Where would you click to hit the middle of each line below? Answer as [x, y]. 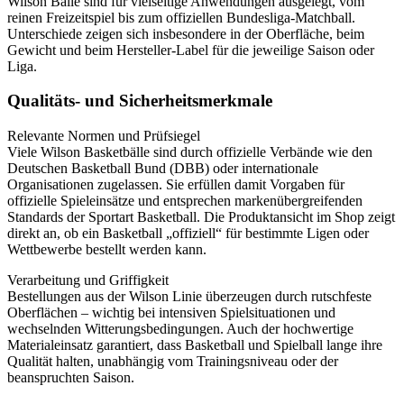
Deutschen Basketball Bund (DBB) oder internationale [163, 168]
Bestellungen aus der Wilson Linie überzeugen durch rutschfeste [189, 296]
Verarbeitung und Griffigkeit [88, 280]
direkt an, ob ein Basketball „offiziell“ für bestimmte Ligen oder [188, 233]
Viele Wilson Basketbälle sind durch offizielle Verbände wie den [190, 152]
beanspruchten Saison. [71, 377]
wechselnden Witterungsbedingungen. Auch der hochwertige [180, 329]
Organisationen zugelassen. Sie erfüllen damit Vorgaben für [176, 184]
